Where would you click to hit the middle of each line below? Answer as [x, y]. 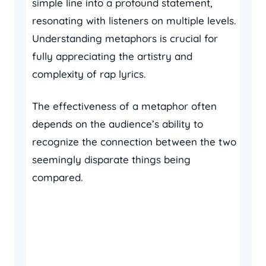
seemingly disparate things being [111, 159]
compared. [57, 177]
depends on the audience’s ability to [118, 124]
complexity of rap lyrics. [89, 74]
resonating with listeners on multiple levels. [134, 20]
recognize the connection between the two [134, 142]
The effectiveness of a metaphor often [124, 106]
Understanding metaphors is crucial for [125, 38]
